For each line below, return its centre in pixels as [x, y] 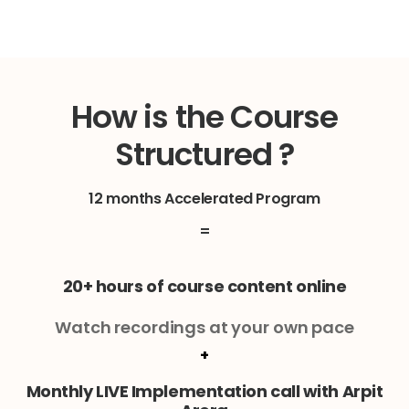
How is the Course [204, 116]
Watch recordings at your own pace [204, 327]
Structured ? [204, 154]
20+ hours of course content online [204, 286]
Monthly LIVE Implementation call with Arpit [204, 391]
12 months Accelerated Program [204, 198]
